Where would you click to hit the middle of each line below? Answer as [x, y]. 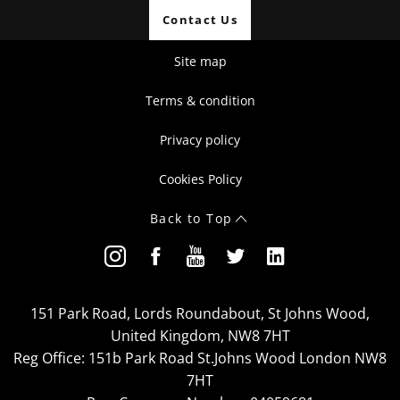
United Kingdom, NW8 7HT [200, 336]
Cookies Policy [200, 179]
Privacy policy [200, 140]
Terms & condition [200, 101]
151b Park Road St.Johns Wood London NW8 [236, 358]
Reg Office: [49, 358]
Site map [200, 62]
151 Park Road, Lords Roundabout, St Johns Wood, [200, 313]
